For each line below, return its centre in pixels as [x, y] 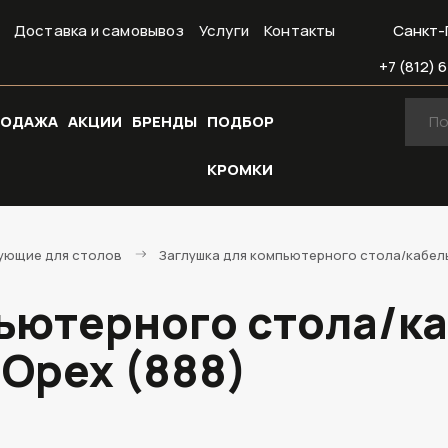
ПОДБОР [240, 121]
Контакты [300, 30]
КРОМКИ [240, 169]
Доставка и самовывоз [98, 30]
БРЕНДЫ [164, 121]
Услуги [224, 30]
